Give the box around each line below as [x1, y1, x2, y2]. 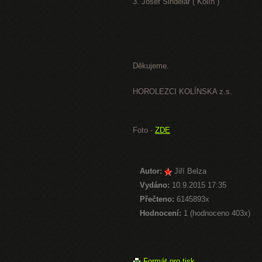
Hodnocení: [140, 209, 181, 218]
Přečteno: [140, 195, 174, 204]
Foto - [133, 126, 155, 135]
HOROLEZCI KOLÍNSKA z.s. [133, 87, 232, 96]
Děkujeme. [133, 61, 169, 70]
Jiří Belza [174, 167, 206, 175]
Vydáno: [140, 181, 170, 189]
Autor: [140, 167, 162, 175]
